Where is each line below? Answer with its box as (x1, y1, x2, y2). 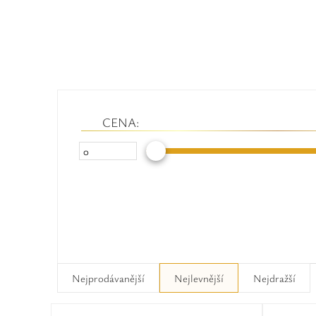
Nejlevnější (174, 271, 224, 285)
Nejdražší (253, 271, 296, 285)
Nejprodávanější (72, 271, 145, 285)
